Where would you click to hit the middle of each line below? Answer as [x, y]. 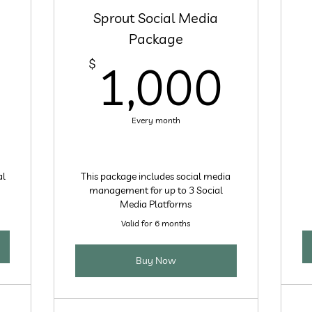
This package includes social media [156, 176]
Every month [156, 120]
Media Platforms [156, 204]
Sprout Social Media [156, 18]
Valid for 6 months [156, 223]
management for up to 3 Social [156, 190]
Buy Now [156, 260]
